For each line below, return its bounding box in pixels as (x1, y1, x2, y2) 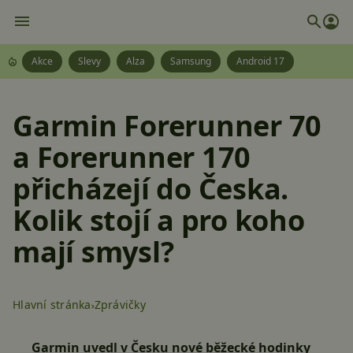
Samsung (170, 54, 211, 68)
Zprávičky (94, 297, 146, 312)
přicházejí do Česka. (13, 169, 288, 208)
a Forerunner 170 (13, 138, 251, 176)
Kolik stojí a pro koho (13, 201, 305, 240)
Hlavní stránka (13, 297, 91, 312)
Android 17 (236, 54, 284, 68)
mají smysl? (13, 232, 174, 271)
